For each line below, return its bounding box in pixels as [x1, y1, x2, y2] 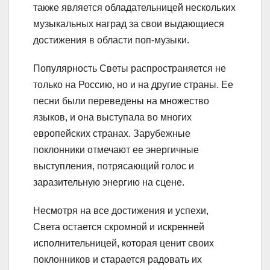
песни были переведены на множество [33, 95, 209, 106]
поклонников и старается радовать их [33, 254, 202, 265]
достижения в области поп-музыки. [33, 34, 189, 45]
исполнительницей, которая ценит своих [33, 237, 214, 248]
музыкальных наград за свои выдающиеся [33, 18, 224, 29]
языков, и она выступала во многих [33, 111, 192, 122]
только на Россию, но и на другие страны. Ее [33, 79, 233, 90]
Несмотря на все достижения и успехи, [33, 205, 209, 216]
